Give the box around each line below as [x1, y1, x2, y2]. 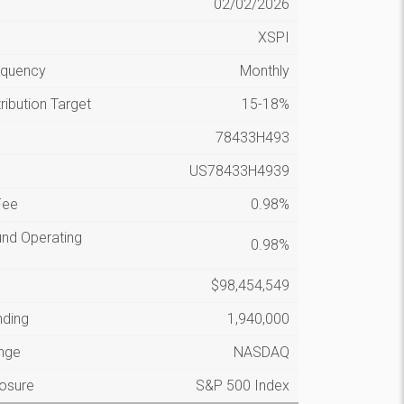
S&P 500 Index [196, 377, 290, 394]
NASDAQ [234, 344, 290, 361]
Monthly [240, 62, 290, 79]
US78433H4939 [189, 162, 290, 179]
